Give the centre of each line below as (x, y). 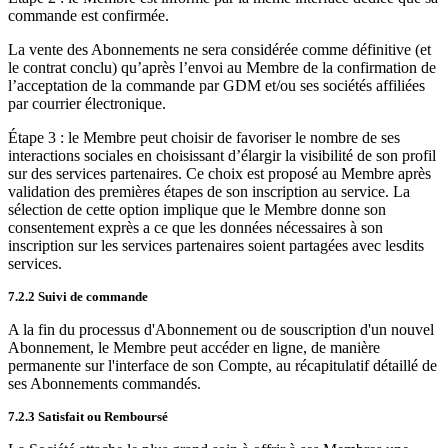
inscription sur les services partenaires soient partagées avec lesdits (216, 245)
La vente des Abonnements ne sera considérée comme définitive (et (219, 49)
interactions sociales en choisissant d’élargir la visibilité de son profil (222, 155)
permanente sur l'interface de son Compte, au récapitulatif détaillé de (222, 365)
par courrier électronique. (87, 103)
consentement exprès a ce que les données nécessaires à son (195, 227)
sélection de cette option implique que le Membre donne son (197, 209)
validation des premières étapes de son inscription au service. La (209, 191)
